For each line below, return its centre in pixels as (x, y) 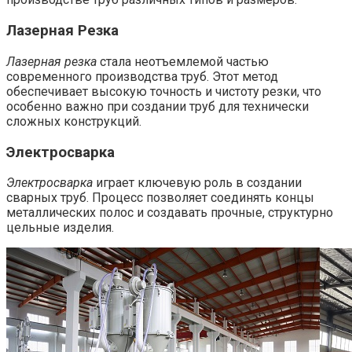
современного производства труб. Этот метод (142, 76)
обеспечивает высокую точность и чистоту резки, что (164, 91)
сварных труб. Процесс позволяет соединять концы (160, 198)
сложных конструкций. (74, 121)
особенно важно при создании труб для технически (158, 106)
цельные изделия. (60, 228)
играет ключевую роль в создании (197, 183)
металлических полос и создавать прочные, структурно (170, 213)
